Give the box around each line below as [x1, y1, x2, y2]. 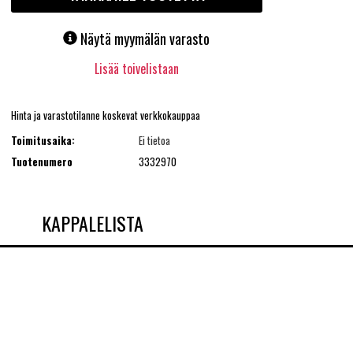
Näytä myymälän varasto [80, 28, 210, 50]
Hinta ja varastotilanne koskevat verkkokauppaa [10, 106, 200, 123]
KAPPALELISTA [41, 208, 143, 237]
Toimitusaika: [10, 132, 75, 149]
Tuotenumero [10, 153, 72, 169]
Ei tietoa [138, 132, 170, 149]
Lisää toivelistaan [94, 59, 179, 79]
